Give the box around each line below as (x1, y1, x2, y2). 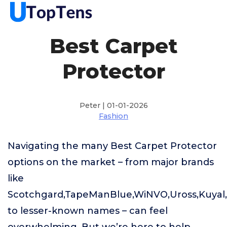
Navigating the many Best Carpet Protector (8, 140, 217, 152)
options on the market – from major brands (8, 157, 214, 168)
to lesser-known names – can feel (8, 205, 168, 216)
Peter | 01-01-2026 (79, 101, 148, 110)
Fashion (99, 111, 128, 121)
